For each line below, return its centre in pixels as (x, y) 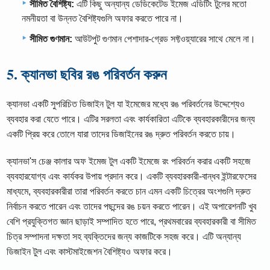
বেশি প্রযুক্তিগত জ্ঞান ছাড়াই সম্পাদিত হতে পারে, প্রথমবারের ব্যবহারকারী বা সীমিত (132, 221)
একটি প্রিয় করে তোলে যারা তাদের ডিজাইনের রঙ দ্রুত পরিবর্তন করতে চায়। (121, 134)
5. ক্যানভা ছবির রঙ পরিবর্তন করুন (87, 74)
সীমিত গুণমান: (51, 39)
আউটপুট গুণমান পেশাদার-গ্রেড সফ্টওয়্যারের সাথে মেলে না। (164, 39)
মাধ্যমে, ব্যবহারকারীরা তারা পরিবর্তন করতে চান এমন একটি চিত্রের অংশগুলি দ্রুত (129, 191)
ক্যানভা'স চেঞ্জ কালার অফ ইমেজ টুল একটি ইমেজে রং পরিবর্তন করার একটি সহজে (129, 161)
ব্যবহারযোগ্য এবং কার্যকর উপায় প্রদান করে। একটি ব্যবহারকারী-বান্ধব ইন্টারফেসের (132, 176)
